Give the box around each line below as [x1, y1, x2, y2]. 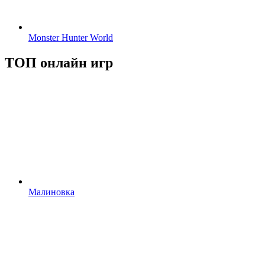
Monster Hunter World [28, 32, 113, 43]
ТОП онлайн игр [5, 54, 113, 70]
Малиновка [28, 186, 75, 197]
